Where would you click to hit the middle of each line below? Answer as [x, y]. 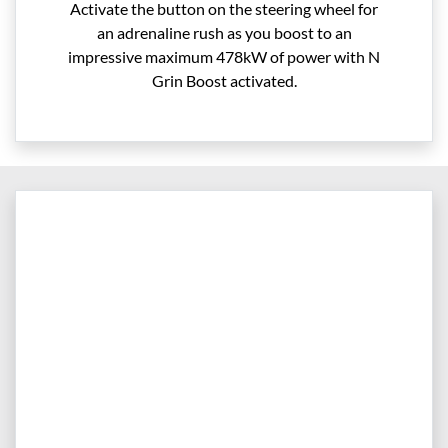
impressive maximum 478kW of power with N [224, 56]
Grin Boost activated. [224, 80]
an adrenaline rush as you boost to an [224, 32]
